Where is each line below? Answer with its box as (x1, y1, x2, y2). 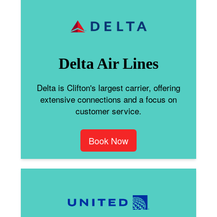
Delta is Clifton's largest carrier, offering (37, 81, 180, 93)
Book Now (89, 134, 128, 147)
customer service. (76, 104, 141, 117)
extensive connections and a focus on (40, 93, 177, 105)
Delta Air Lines (59, 54, 158, 72)
